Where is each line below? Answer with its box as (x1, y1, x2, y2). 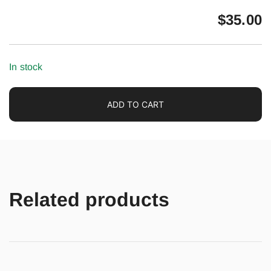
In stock (9, 62, 43, 72)
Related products (9, 189, 169, 211)
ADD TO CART (107, 99, 164, 109)
